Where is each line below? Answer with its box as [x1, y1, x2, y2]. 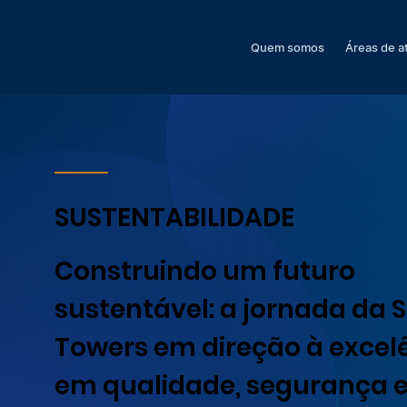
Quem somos [250, 40, 324, 55]
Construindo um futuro [55, 253, 355, 290]
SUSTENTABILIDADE [55, 200, 294, 236]
